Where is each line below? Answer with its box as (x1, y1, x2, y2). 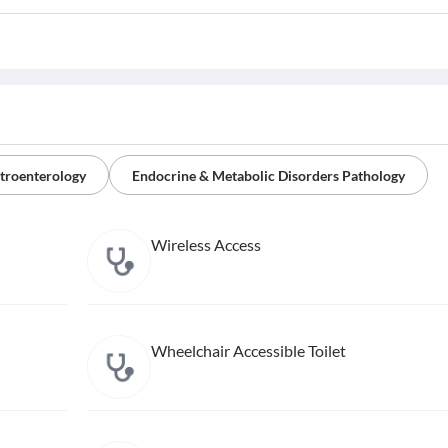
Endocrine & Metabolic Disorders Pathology (132, 167, 405, 185)
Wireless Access (150, 235, 261, 255)
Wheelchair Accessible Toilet (150, 341, 346, 361)
